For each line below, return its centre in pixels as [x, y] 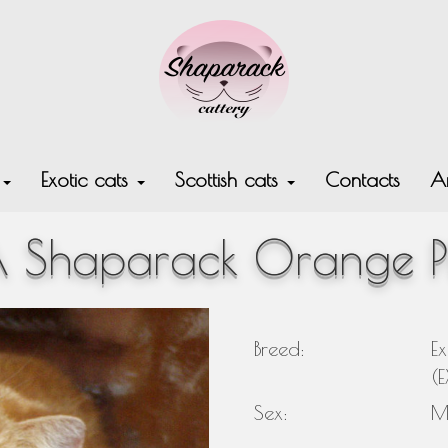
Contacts [362, 179]
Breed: [279, 348]
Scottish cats [230, 179]
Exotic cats [88, 179]
